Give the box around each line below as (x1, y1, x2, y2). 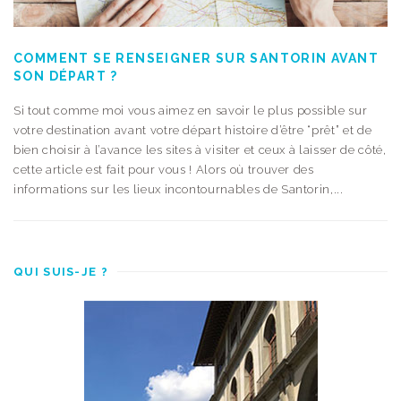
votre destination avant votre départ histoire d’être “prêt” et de (13, 123, 372, 137)
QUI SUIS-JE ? (13, 264, 108, 278)
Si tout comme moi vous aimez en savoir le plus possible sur (13, 103, 368, 117)
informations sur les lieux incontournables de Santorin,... (13, 182, 344, 196)
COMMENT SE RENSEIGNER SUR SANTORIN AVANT (13, 50, 379, 65)
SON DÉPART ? (13, 68, 118, 83)
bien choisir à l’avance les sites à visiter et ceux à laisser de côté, (13, 142, 387, 157)
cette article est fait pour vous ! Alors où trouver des (13, 162, 314, 176)
